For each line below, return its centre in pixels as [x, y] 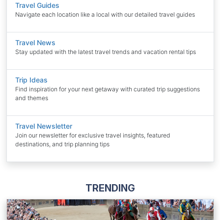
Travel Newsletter [44, 126]
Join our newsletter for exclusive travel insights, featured [93, 136]
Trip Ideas [31, 80]
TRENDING [110, 188]
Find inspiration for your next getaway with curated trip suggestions [108, 89]
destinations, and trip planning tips [62, 144]
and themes [32, 98]
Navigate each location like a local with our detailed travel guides [105, 15]
